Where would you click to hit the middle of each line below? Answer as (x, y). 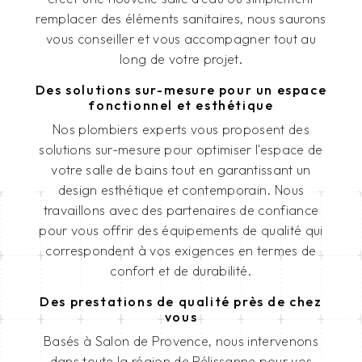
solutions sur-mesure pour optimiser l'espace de (181, 150)
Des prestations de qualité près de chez (181, 302)
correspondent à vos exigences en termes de (181, 251)
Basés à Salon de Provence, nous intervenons (181, 341)
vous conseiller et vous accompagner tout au (181, 39)
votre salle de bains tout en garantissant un (181, 170)
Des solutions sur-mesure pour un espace (181, 90)
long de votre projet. (181, 59)
